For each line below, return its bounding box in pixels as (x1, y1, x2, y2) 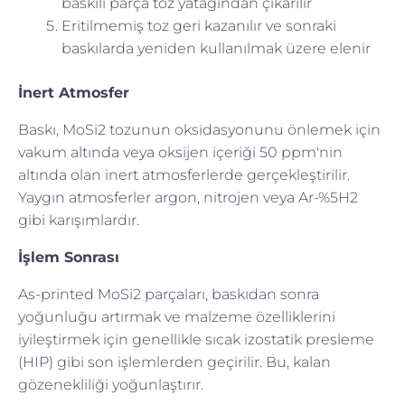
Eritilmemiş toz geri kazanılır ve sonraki (61, 16, 336, 34)
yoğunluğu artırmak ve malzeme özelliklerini (18, 307, 335, 325)
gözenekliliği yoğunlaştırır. (18, 375, 203, 393)
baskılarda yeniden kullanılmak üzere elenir (61, 39, 371, 57)
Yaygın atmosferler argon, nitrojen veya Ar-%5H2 (18, 188, 358, 206)
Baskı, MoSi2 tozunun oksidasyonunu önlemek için (18, 120, 381, 138)
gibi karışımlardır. (18, 211, 139, 229)
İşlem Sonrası (18, 248, 119, 266)
